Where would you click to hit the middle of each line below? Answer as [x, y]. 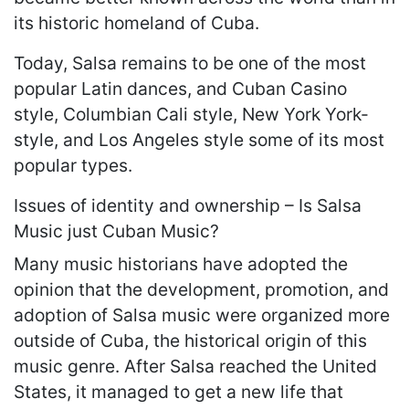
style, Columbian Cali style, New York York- [191, 114]
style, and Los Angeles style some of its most [199, 139]
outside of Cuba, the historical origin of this [190, 340]
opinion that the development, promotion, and [201, 289]
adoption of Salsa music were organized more [202, 315]
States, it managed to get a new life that [178, 391]
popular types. [73, 165]
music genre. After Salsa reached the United [195, 366]
